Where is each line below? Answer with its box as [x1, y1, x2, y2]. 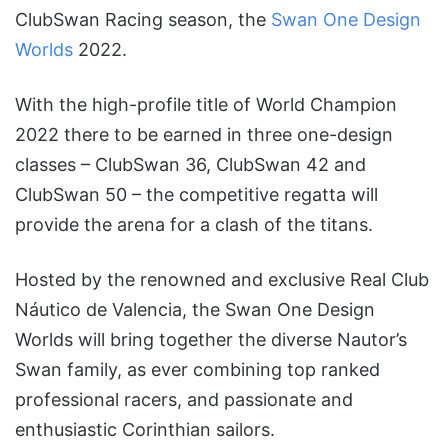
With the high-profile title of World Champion [15, 94, 397, 116]
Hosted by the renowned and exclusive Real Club [15, 269, 429, 291]
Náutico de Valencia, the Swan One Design [15, 299, 375, 321]
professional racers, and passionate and [15, 389, 353, 411]
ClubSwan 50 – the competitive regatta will [15, 184, 378, 206]
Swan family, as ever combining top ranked [15, 359, 380, 381]
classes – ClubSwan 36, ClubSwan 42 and [15, 154, 366, 176]
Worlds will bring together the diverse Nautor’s [15, 329, 407, 351]
